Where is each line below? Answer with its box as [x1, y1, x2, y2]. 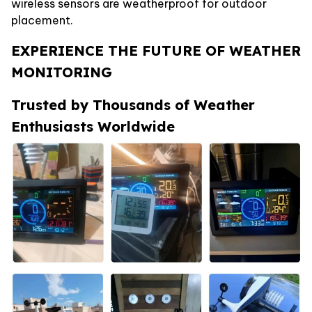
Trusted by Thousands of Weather [11, 95, 255, 114]
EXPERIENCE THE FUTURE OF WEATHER [11, 41, 301, 59]
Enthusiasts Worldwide [11, 117, 175, 135]
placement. [11, 13, 73, 27]
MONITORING [11, 63, 112, 81]
